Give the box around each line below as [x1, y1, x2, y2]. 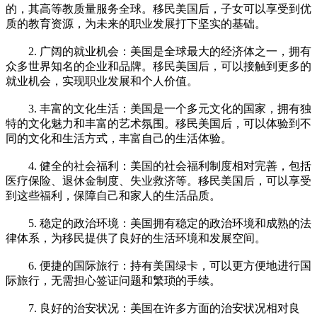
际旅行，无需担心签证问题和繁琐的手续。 [6, 274, 221, 287]
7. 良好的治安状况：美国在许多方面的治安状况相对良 [6, 301, 300, 314]
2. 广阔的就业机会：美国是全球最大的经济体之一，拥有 [6, 45, 311, 57]
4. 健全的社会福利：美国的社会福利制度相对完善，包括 [6, 159, 311, 172]
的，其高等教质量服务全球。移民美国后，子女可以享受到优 [6, 2, 311, 15]
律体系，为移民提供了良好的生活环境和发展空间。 [6, 231, 266, 244]
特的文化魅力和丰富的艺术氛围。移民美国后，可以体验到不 [6, 117, 311, 129]
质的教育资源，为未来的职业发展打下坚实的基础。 [6, 17, 266, 30]
